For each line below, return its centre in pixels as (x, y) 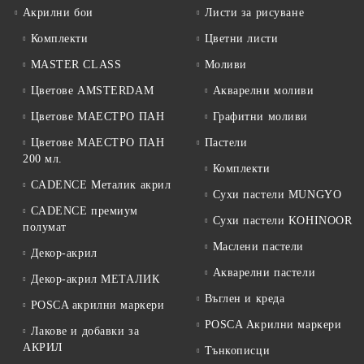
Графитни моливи (260, 117)
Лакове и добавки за (85, 331)
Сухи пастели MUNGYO (277, 195)
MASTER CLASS (76, 65)
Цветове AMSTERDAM (92, 91)
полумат (45, 227)
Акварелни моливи (263, 91)
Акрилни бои (58, 13)
